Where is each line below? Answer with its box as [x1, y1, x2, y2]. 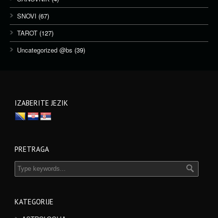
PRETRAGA [15, 145, 49, 154]
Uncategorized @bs [17, 45, 73, 54]
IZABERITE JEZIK [15, 98, 68, 108]
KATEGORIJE [15, 197, 54, 206]
